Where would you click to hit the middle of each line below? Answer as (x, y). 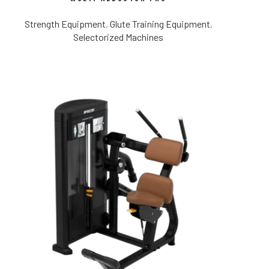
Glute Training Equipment (160, 24)
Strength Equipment (65, 24)
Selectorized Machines (118, 37)
